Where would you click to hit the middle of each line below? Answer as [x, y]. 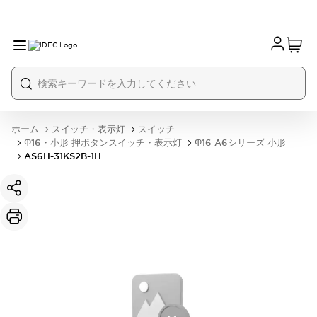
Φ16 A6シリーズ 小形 [240, 143]
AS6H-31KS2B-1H [63, 156]
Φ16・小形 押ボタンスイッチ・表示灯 [103, 143]
